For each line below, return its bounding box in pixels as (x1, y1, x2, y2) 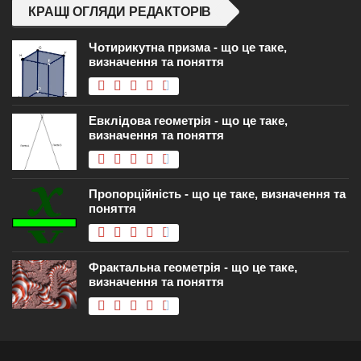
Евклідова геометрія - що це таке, (89, 114, 288, 128)
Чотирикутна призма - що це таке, (89, 40, 287, 55)
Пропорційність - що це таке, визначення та (89, 187, 346, 201)
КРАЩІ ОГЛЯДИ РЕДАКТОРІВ (28, 5, 212, 19)
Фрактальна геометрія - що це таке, (89, 260, 297, 275)
